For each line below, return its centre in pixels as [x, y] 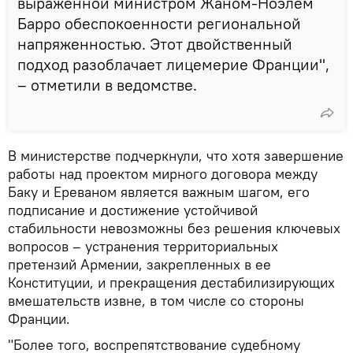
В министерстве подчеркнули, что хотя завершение [176, 155]
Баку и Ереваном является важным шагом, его [159, 191]
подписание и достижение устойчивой [133, 210]
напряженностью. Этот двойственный [155, 43]
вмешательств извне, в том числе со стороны [156, 300]
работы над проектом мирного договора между [163, 173]
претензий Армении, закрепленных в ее [139, 264]
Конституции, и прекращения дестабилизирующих [171, 282]
